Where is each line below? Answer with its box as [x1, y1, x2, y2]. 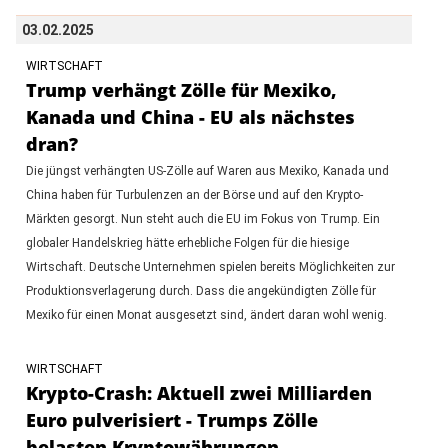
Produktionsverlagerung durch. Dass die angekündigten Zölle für [25, 283, 376, 298]
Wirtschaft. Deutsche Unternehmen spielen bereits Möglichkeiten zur [25, 259, 395, 274]
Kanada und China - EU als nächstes [25, 104, 355, 129]
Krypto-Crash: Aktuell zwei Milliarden [25, 380, 372, 405]
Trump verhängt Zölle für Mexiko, [25, 77, 337, 102]
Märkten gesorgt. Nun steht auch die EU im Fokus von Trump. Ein [25, 211, 380, 226]
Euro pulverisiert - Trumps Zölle [25, 407, 318, 432]
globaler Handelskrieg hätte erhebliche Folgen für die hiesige [25, 235, 349, 250]
